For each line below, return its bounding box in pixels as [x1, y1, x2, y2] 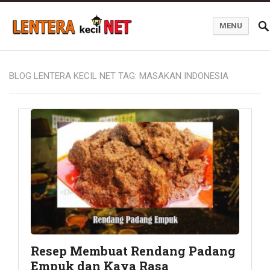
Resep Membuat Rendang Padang [31, 242, 236, 259]
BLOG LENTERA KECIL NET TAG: [9, 71, 139, 81]
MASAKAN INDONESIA [139, 71, 228, 81]
